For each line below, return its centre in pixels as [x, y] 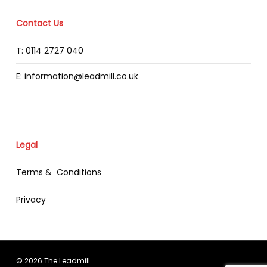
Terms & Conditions [58, 172]
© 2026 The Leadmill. [54, 261]
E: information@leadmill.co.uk [77, 76]
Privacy [31, 200]
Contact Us [39, 23]
